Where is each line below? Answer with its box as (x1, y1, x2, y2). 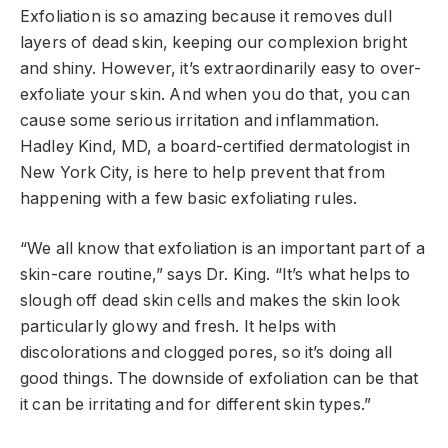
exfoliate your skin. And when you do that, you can (20, 84, 410, 104)
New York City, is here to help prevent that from (20, 162, 386, 182)
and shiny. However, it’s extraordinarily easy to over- (20, 58, 422, 78)
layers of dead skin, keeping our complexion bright (20, 32, 407, 52)
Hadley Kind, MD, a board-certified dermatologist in (20, 136, 411, 156)
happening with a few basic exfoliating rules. (20, 188, 358, 208)
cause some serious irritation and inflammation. (20, 110, 380, 130)
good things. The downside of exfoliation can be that (20, 369, 419, 389)
